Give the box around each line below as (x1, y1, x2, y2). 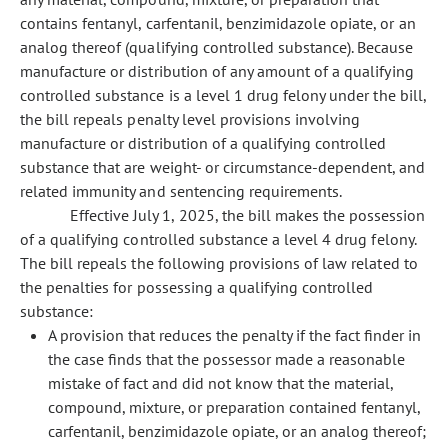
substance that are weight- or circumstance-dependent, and (20, 157, 426, 177)
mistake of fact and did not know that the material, (48, 373, 393, 393)
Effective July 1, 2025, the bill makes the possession (70, 205, 426, 225)
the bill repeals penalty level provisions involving (20, 109, 361, 129)
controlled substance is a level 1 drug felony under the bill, (20, 85, 426, 105)
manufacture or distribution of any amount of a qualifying (20, 61, 414, 81)
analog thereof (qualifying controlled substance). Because (20, 37, 414, 57)
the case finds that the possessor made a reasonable (48, 349, 405, 369)
